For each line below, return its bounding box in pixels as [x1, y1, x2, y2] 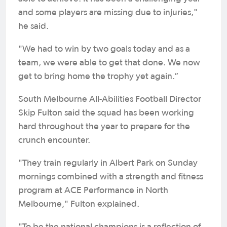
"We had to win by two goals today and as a [18, 45, 190, 54]
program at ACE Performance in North [18, 186, 168, 195]
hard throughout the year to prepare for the [18, 122, 190, 131]
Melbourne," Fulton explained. [18, 200, 141, 209]
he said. [18, 22, 49, 31]
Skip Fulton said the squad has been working [18, 108, 194, 118]
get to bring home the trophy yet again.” [18, 72, 179, 81]
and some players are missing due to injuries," [18, 8, 198, 17]
